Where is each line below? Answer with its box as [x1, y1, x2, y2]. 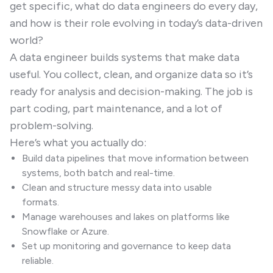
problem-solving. [10, 119, 93, 132]
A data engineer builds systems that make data [10, 51, 239, 64]
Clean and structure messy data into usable [22, 182, 212, 193]
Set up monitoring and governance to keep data [22, 240, 231, 252]
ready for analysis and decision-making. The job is [10, 85, 253, 98]
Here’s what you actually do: [10, 136, 146, 149]
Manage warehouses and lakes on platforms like [22, 211, 230, 222]
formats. [22, 196, 59, 208]
